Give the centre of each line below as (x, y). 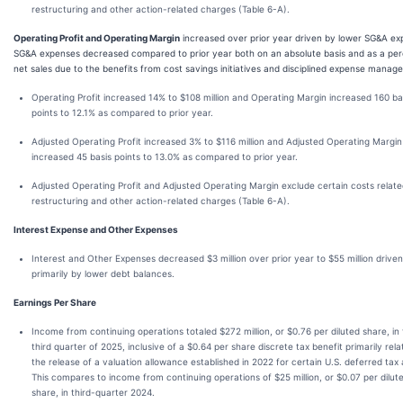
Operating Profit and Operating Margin (97, 38)
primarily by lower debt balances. (103, 273)
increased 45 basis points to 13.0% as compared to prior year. (165, 157)
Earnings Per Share (55, 302)
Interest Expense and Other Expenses (96, 229)
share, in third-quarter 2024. (93, 392)
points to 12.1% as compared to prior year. (122, 112)
